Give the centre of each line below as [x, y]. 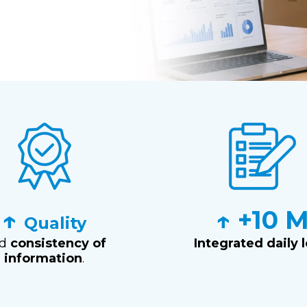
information [44, 259]
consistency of [58, 244]
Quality [56, 223]
